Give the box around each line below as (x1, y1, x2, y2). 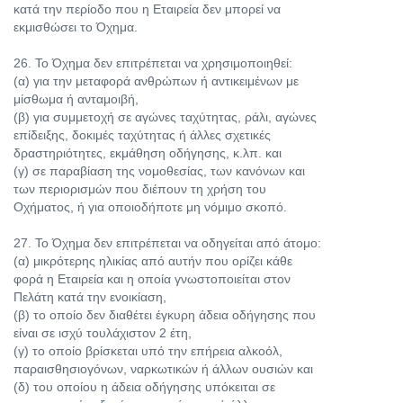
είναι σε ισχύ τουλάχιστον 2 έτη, (13, 326, 192, 340)
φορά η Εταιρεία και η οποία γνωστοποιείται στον (13, 272, 291, 286)
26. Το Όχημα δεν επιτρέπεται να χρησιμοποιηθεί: (13, 56, 292, 70)
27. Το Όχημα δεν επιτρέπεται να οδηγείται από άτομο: (13, 236, 321, 250)
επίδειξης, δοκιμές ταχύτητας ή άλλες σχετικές (13, 128, 271, 142)
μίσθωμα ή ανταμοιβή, (13, 92, 139, 106)
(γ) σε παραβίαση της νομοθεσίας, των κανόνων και (13, 164, 305, 178)
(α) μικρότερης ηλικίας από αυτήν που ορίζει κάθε (13, 254, 292, 268)
